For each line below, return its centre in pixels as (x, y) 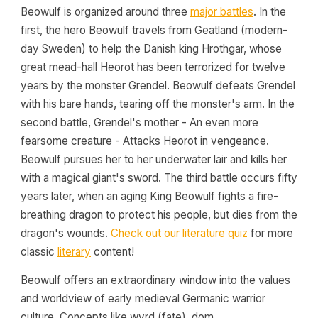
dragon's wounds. (66, 233)
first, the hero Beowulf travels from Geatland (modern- (154, 30)
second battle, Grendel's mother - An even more (139, 122)
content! (113, 252)
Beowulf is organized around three (105, 12)
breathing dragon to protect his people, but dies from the (159, 215)
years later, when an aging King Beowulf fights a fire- (149, 196)
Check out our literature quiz (179, 233)
